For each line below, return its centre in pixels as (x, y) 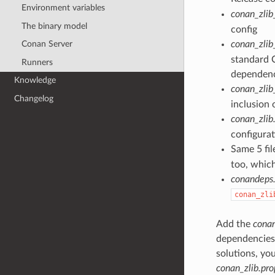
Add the (234, 224)
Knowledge (35, 80)
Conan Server (47, 44)
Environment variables (63, 7)
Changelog (34, 99)
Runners (37, 62)
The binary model (54, 26)
